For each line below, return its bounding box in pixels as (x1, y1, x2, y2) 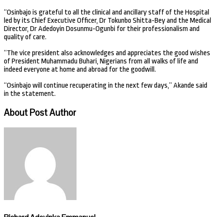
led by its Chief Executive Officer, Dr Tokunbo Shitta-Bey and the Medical (4, 16, 211, 25)
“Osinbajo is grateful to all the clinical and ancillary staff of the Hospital (4, 8, 209, 16)
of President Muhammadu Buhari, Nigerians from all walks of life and (4, 57, 198, 65)
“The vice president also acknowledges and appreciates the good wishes (4, 48, 210, 57)
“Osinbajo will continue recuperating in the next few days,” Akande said (4, 81, 207, 90)
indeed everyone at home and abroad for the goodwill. (4, 65, 156, 74)
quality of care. (4, 32, 46, 41)
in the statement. (4, 89, 56, 98)
